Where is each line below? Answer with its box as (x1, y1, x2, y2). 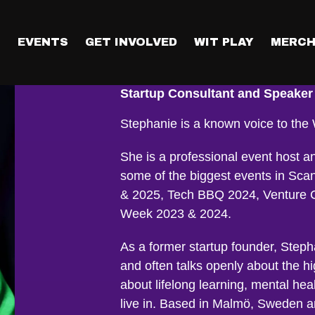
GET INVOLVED (84, 36, 177, 49)
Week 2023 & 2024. (120, 207, 231, 221)
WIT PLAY (193, 36, 254, 49)
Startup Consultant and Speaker (120, 86, 313, 101)
